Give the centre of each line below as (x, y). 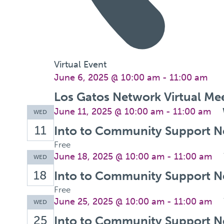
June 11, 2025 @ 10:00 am (108, 111)
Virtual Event (80, 64)
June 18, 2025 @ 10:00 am (109, 156)
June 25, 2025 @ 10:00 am (109, 201)
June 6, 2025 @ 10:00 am (107, 77)
